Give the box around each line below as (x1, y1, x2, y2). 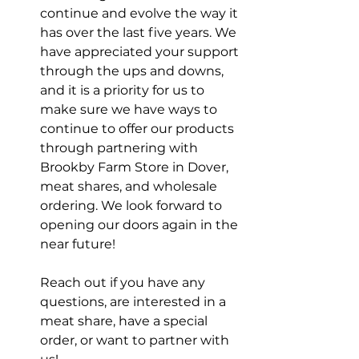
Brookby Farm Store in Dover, (40, 159, 232, 175)
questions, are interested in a (40, 294, 229, 310)
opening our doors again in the (40, 217, 241, 233)
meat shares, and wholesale (40, 179, 220, 195)
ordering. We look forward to (40, 198, 225, 214)
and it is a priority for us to (40, 83, 208, 99)
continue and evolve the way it (40, 6, 241, 22)
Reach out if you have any (40, 275, 208, 291)
